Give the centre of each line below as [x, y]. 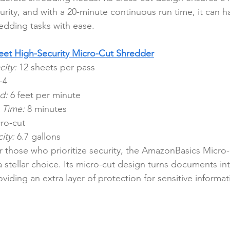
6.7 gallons [37, 137]
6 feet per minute [44, 95]
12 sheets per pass [56, 68]
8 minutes [46, 109]
